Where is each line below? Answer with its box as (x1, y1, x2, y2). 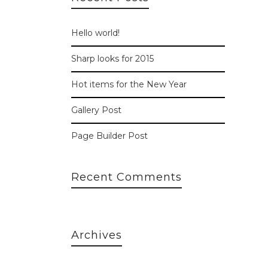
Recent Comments (71, 170, 182, 184)
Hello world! (71, 28, 120, 38)
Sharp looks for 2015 (71, 53, 154, 64)
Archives (71, 229, 122, 242)
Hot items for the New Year (71, 79, 187, 90)
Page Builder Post (71, 130, 148, 141)
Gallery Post (71, 105, 121, 115)
